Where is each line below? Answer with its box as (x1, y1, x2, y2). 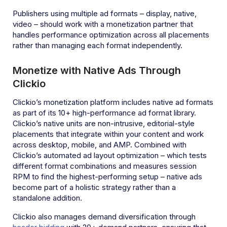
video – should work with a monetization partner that (13, 19, 193, 29)
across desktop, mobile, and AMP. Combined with (13, 139, 186, 149)
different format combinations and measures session (13, 161, 197, 171)
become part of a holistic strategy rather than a (13, 182, 176, 192)
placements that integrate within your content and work (13, 129, 204, 139)
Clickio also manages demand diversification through (13, 211, 196, 221)
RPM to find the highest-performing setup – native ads (13, 171, 202, 181)
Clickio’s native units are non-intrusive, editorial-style (13, 118, 195, 128)
